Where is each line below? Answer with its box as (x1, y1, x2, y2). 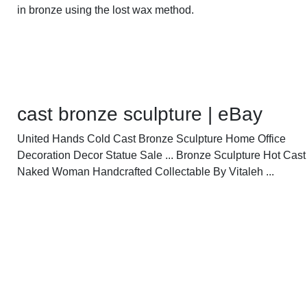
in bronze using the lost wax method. (17, 4, 195, 16)
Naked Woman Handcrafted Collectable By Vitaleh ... (17, 165, 275, 177)
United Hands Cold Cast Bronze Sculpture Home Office (17, 132, 286, 145)
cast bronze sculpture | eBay (17, 103, 263, 125)
